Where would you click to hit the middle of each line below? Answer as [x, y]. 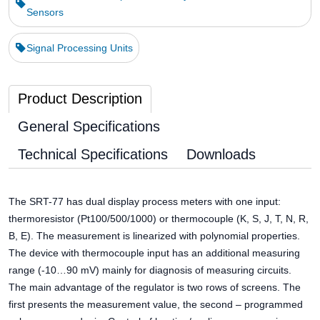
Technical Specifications [93, 154]
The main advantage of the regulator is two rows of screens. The [155, 287]
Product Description [80, 99]
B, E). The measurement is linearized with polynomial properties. [154, 236]
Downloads [221, 154]
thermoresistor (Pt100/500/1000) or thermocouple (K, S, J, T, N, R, [159, 219]
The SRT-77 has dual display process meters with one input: [145, 201]
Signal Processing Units [80, 48]
